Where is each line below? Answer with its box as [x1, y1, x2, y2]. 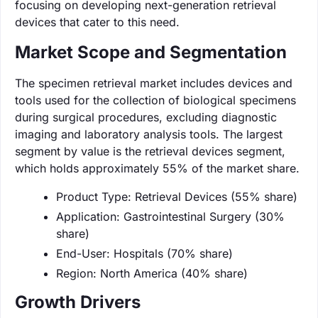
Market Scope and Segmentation [15, 41, 287, 62]
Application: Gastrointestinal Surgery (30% [56, 209, 285, 224]
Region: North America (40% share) [56, 265, 248, 280]
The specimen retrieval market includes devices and [15, 75, 292, 90]
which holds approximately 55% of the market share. [15, 160, 300, 175]
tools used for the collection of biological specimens [15, 92, 296, 107]
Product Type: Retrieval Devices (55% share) [56, 189, 297, 204]
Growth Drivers [15, 291, 141, 312]
